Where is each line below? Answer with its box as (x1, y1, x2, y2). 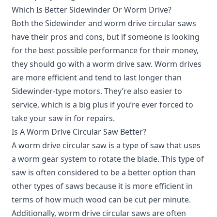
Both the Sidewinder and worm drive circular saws (12, 17, 196, 29)
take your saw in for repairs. (12, 112, 115, 124)
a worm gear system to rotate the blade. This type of (12, 153, 204, 164)
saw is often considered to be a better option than (12, 167, 196, 178)
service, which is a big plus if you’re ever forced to (12, 99, 193, 110)
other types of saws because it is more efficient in (12, 180, 193, 191)
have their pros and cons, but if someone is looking (12, 31, 200, 42)
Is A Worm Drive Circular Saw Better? (12, 126, 146, 137)
